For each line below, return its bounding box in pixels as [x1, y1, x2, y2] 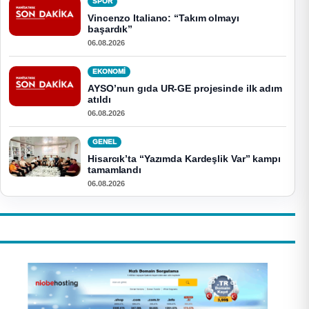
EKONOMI [92, 67, 126, 75]
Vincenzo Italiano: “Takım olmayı [88, 12, 239, 23]
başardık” [88, 23, 133, 34]
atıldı [88, 94, 111, 105]
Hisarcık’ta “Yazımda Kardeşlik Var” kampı [88, 153, 281, 164]
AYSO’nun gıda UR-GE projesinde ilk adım [88, 83, 283, 94]
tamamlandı [88, 164, 142, 175]
